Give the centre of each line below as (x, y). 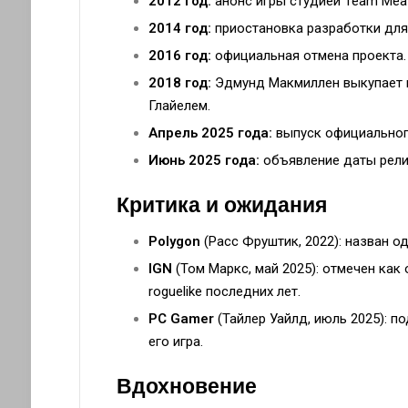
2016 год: (179, 56)
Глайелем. (179, 106)
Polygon (174, 241)
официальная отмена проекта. (308, 56)
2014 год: (179, 29)
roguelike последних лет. (224, 291)
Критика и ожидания (221, 205)
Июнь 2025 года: (204, 161)
